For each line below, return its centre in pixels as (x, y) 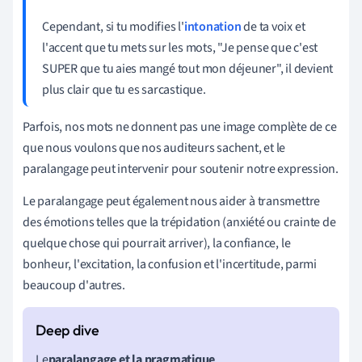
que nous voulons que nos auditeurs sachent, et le (154, 147)
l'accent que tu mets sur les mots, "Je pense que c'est (180, 47)
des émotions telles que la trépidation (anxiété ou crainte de (179, 222)
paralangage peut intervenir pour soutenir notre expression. (181, 168)
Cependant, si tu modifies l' (113, 26)
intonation (213, 26)
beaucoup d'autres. (74, 285)
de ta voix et (273, 26)
